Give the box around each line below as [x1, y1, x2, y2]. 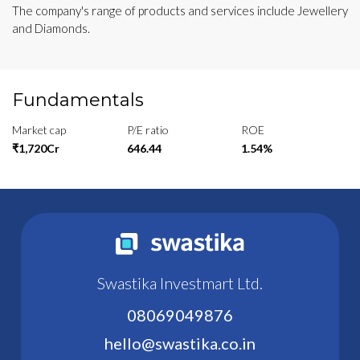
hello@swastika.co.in [104, 333, 256, 353]
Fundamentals [12, 88, 144, 111]
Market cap [12, 122, 66, 137]
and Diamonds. [12, 20, 90, 35]
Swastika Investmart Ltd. [97, 272, 263, 292]
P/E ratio [126, 122, 169, 137]
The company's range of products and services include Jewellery [12, 2, 348, 18]
